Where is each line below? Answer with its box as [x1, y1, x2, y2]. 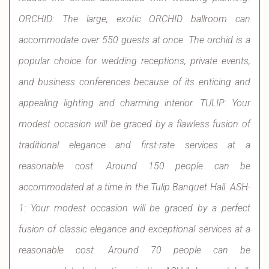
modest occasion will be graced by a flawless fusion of [19, 118, 250, 130]
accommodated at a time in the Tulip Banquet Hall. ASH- [19, 181, 250, 193]
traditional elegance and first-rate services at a [19, 139, 250, 151]
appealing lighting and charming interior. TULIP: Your [19, 97, 250, 109]
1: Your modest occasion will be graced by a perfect [19, 202, 250, 214]
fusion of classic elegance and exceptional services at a [19, 223, 250, 235]
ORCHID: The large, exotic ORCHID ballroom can [19, 13, 250, 25]
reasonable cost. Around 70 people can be [19, 244, 250, 256]
